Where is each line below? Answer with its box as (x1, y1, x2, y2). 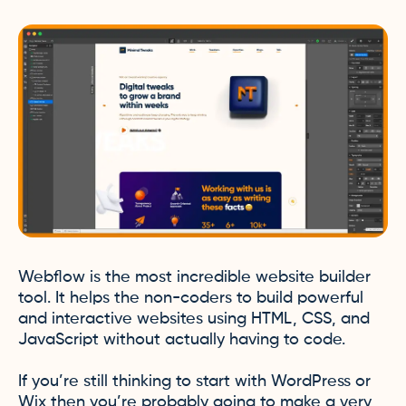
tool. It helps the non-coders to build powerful (18, 290, 363, 306)
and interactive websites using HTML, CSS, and (18, 311, 370, 327)
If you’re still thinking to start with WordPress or (18, 373, 371, 390)
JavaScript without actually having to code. (18, 332, 345, 348)
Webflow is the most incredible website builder (18, 269, 371, 285)
